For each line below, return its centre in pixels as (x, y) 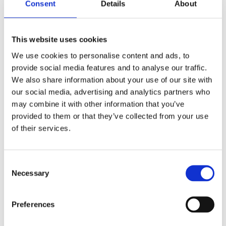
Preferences (33, 204)
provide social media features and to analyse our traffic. (109, 67)
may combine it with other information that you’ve (98, 104)
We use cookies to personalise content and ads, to (101, 55)
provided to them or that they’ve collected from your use (110, 116)
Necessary (30, 173)
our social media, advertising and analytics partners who (111, 92)
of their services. (41, 128)
